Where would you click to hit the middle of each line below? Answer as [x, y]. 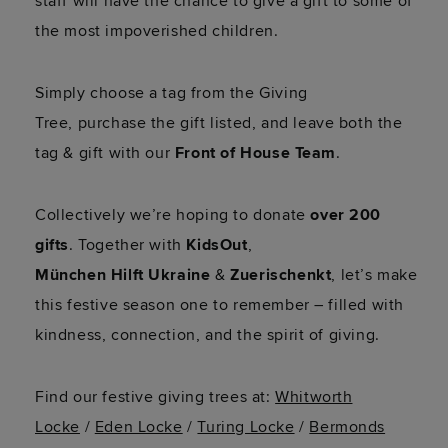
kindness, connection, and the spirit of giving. [207, 335]
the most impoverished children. [159, 31]
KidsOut [217, 245]
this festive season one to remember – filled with [220, 305]
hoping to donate [241, 215]
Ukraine [177, 275]
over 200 [346, 215]
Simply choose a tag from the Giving [171, 93]
